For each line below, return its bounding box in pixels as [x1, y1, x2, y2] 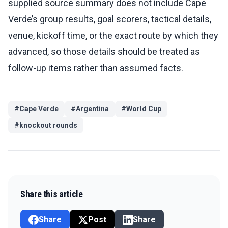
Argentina [76, 105, 109, 113]
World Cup [126, 105, 161, 113]
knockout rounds [19, 121, 77, 130]
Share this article [20, 189, 83, 200]
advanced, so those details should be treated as [8, 46, 200, 58]
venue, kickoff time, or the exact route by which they [8, 30, 218, 41]
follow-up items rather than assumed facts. [8, 63, 183, 74]
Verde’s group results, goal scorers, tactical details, [8, 14, 211, 25]
